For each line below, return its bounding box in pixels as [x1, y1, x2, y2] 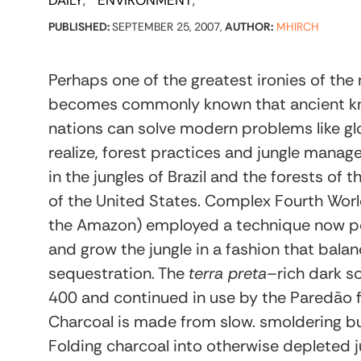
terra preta [189, 263, 267, 284]
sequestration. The [48, 263, 189, 284]
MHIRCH [276, 19, 319, 34]
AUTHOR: [225, 19, 273, 34]
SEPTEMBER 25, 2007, [112, 19, 225, 34]
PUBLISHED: [48, 19, 112, 34]
